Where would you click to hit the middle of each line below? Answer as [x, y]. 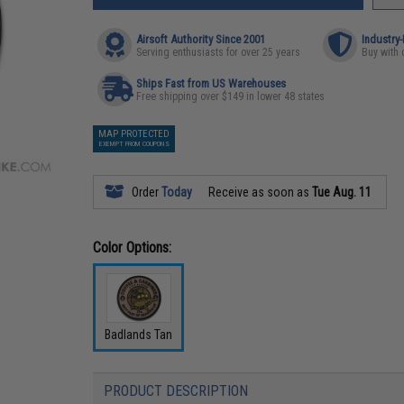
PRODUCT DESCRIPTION [176, 390]
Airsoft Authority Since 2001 [201, 39]
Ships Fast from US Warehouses [211, 83]
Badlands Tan [139, 334]
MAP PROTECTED [134, 134]
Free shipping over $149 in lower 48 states [231, 96]
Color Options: [133, 248]
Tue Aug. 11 [342, 192]
